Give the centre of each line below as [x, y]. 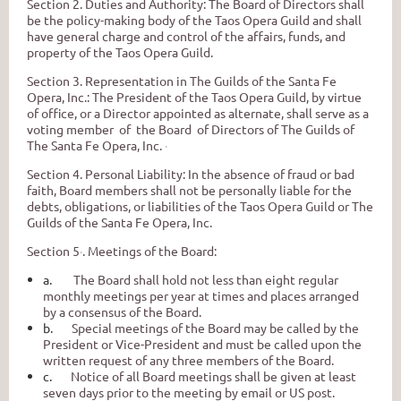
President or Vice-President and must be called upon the [202, 343]
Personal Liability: [135, 173]
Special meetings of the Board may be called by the [215, 327]
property [51, 51]
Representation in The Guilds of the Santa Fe [211, 80]
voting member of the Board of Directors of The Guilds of [191, 128]
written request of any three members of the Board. [188, 359]
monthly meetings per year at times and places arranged [201, 295]
